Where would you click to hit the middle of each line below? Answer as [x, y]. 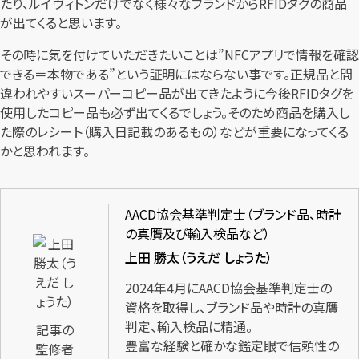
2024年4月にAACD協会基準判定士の [228, 288]
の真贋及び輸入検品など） [197, 234]
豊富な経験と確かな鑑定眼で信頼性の [232, 346]
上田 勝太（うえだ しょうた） [198, 257]
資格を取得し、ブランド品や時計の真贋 [231, 307]
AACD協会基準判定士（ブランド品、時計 [233, 214]
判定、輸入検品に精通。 [188, 327]
